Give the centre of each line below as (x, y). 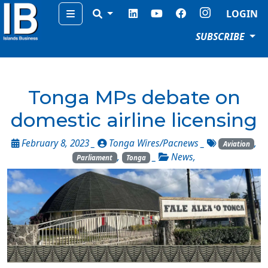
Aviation (236, 144)
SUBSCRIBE (222, 36)
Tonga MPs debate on (134, 97)
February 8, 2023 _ (59, 143)
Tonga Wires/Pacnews (154, 143)
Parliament (95, 158)
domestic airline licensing (134, 120)
